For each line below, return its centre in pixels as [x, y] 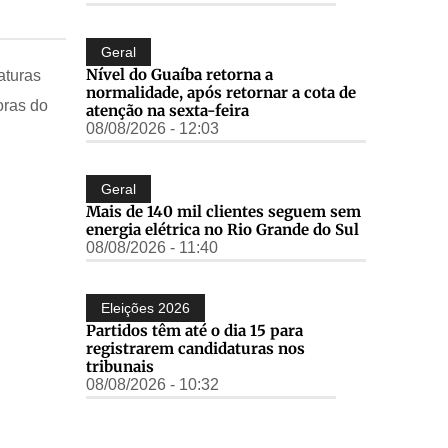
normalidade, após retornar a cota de [221, 92]
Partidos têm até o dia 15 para [194, 330]
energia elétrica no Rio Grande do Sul [222, 229]
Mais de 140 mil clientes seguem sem [223, 211]
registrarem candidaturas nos [195, 348]
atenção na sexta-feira [167, 110]
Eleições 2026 [145, 307]
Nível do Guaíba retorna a [179, 74]
